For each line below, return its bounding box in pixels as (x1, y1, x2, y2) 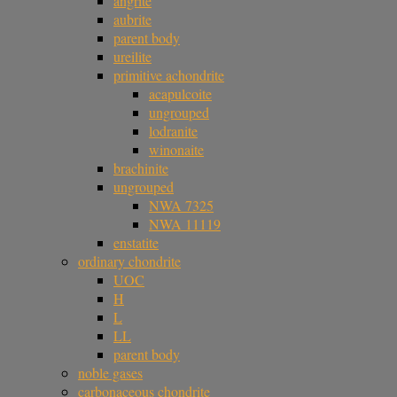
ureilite (113, 47, 152, 66)
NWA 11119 (149, 214, 221, 233)
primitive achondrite (113, 66, 224, 84)
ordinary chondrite (78, 252, 181, 270)
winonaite (149, 140, 204, 159)
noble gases (78, 363, 143, 382)
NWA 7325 (149, 196, 214, 214)
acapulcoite (149, 84, 212, 103)
